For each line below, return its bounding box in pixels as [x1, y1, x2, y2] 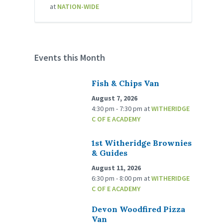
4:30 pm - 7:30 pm [92, 104, 144, 113]
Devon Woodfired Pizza [92, 204, 186, 215]
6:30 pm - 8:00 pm [92, 174, 144, 183]
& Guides [92, 148, 128, 158]
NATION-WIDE [57, 2, 100, 11]
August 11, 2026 [92, 163, 141, 173]
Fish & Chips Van [92, 78, 160, 89]
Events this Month [34, 52, 106, 64]
